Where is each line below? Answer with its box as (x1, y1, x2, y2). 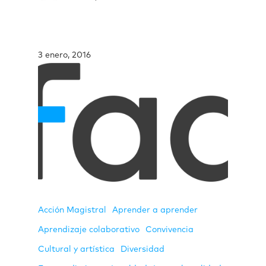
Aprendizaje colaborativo (38, 225, 140, 234)
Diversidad (121, 245, 164, 254)
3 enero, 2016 (38, 50, 91, 59)
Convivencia (145, 225, 194, 234)
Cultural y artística (38, 245, 115, 254)
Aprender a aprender (112, 205, 198, 214)
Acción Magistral (38, 205, 106, 214)
